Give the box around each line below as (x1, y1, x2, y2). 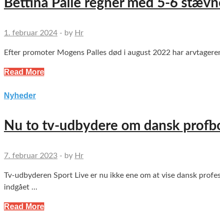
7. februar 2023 (4, 152, 57, 160)
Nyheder (4, 91, 36, 100)
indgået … (4, 183, 37, 192)
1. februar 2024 (4, 29, 57, 37)
